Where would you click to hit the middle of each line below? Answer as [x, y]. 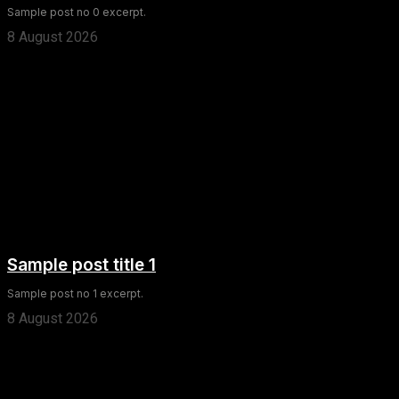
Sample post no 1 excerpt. [75, 293]
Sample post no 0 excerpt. [77, 12]
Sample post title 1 [81, 265]
